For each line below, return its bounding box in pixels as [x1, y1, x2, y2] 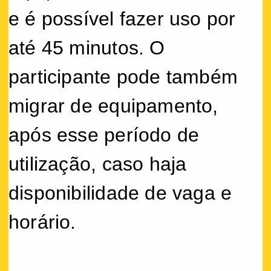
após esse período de [8, 123, 200, 146]
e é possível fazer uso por [8, 7, 236, 30]
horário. [8, 211, 76, 233]
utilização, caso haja [8, 152, 187, 175]
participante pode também [8, 65, 238, 88]
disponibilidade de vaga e [8, 181, 232, 204]
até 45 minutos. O [8, 36, 165, 59]
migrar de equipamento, [8, 94, 218, 117]
